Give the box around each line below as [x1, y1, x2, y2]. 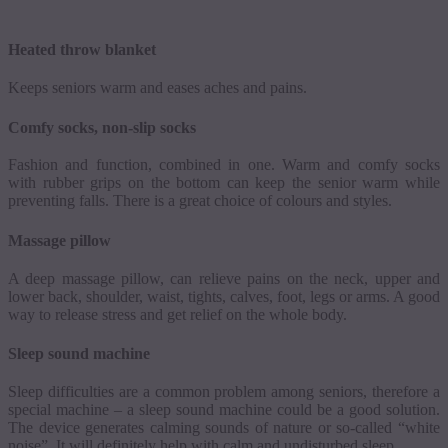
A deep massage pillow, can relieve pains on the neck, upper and [8, 269, 440, 287]
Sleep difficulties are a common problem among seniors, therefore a [8, 383, 440, 401]
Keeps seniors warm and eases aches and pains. [8, 78, 307, 96]
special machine [8, 401, 114, 419]
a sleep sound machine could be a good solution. [122, 401, 440, 419]
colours [276, 192, 322, 210]
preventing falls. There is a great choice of [8, 192, 276, 210]
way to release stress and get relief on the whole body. [8, 305, 347, 323]
